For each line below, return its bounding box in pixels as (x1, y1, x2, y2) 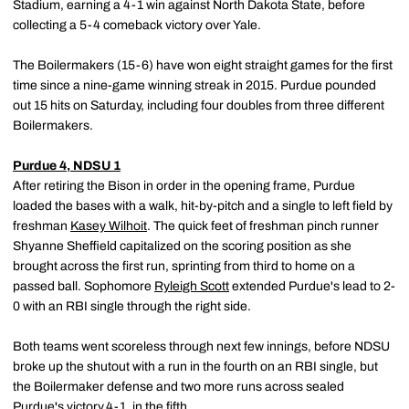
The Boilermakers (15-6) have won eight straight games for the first (13, 58, 393, 72)
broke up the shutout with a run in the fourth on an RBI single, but (13, 360, 378, 373)
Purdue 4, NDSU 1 (13, 159, 121, 173)
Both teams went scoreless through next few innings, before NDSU (13, 340, 390, 353)
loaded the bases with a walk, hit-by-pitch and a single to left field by (13, 199, 393, 213)
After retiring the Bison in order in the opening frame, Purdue (13, 179, 355, 193)
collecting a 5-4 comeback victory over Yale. (13, 18, 261, 32)
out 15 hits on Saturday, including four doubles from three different (13, 99, 384, 112)
